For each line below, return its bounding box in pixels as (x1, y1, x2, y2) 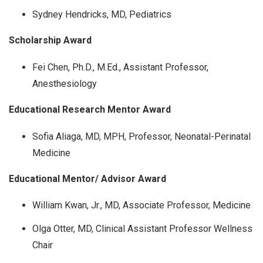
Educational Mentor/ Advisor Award (9, 173, 168, 184)
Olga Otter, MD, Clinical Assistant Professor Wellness (32, 223, 252, 235)
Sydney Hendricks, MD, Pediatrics (32, 9, 171, 21)
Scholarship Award (9, 35, 94, 46)
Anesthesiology (32, 78, 97, 90)
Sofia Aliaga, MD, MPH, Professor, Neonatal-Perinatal (32, 130, 251, 142)
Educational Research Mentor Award (9, 104, 173, 116)
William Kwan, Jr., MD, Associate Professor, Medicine (32, 200, 251, 211)
